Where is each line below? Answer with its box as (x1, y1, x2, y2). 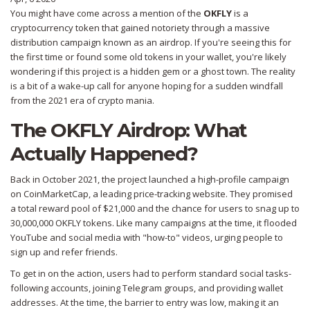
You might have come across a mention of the (10, 7, 203, 20)
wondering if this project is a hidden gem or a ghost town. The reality (10, 65, 295, 78)
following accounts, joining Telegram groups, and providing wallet (10, 282, 283, 295)
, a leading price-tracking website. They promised (89, 188, 293, 201)
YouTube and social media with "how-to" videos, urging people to (10, 231, 283, 244)
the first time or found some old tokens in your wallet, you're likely (10, 51, 286, 64)
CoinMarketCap (24, 188, 89, 201)
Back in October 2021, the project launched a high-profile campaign (10, 173, 289, 186)
